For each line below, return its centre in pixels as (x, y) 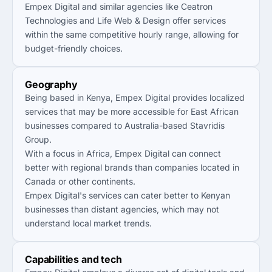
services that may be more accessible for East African (132, 111)
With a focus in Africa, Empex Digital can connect (123, 153)
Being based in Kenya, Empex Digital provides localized (135, 97)
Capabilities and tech (73, 259)
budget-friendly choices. (74, 48)
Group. (38, 139)
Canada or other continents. (80, 181)
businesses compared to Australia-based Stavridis (125, 125)
